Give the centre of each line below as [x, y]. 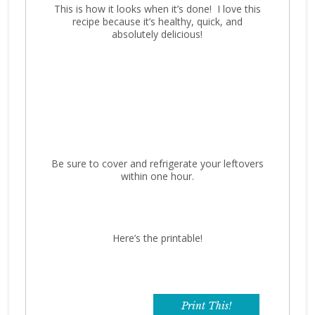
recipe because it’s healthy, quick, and [157, 21]
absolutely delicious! [157, 34]
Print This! [207, 306]
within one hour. [157, 176]
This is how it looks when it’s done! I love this [157, 8]
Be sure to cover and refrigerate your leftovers [157, 163]
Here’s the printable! [157, 238]
